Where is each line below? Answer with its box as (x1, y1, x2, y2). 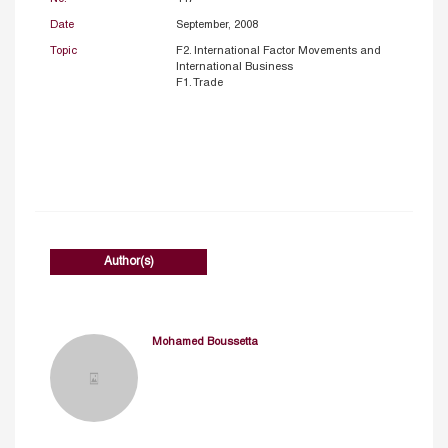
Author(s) (103, 255, 154, 267)
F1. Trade (175, 77, 223, 88)
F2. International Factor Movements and (175, 45, 381, 56)
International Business (175, 61, 293, 72)
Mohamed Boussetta (152, 336, 258, 347)
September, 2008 (175, 19, 258, 30)
